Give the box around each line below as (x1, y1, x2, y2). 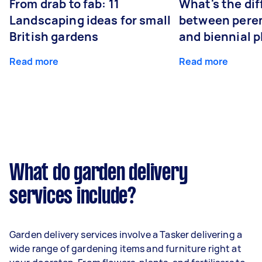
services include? (9, 187, 136, 208)
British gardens (9, 29, 99, 44)
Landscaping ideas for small (9, 12, 171, 28)
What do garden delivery (9, 163, 188, 184)
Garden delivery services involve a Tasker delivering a (9, 228, 243, 241)
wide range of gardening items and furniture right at (9, 242, 242, 255)
